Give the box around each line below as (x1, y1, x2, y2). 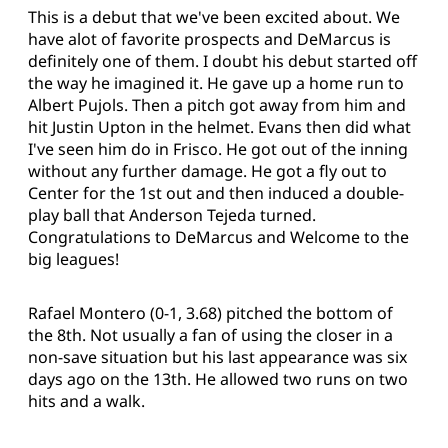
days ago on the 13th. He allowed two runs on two (28, 368, 408, 391)
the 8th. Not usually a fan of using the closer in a (28, 324, 393, 347)
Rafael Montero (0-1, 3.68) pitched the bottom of (28, 302, 393, 325)
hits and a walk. (28, 390, 145, 413)
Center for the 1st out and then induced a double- (28, 182, 404, 205)
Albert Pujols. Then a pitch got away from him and (28, 94, 406, 117)
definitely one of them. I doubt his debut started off (28, 50, 417, 73)
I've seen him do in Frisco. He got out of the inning (28, 138, 408, 161)
